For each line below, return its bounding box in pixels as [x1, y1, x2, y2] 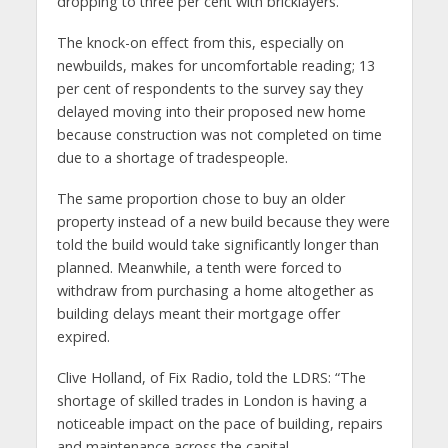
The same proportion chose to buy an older [56, 188, 345, 208]
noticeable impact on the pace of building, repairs [56, 413, 383, 433]
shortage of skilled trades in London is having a [56, 390, 367, 410]
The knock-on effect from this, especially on [56, 32, 344, 52]
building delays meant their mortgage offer [56, 303, 340, 323]
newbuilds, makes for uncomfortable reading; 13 [56, 55, 375, 75]
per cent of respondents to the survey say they [56, 78, 363, 98]
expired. [56, 326, 110, 346]
